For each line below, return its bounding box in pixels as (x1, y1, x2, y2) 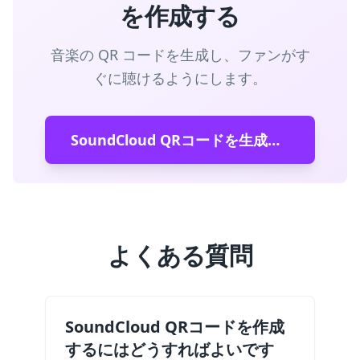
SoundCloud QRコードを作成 (65, 316, 284, 337)
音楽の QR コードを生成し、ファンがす (50, 45, 310, 64)
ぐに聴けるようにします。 (93, 68, 267, 88)
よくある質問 (108, 239, 252, 272)
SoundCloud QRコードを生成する (268, 130, 280, 149)
